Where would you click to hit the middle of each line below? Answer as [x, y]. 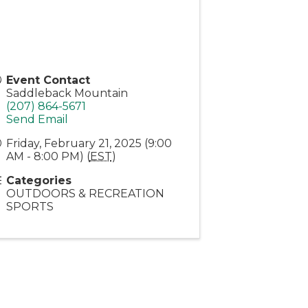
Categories [38, 180]
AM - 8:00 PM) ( [48, 156]
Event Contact [48, 80]
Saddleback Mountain [67, 93]
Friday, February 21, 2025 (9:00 [89, 143]
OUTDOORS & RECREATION [85, 193]
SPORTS [30, 206]
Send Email [37, 119]
